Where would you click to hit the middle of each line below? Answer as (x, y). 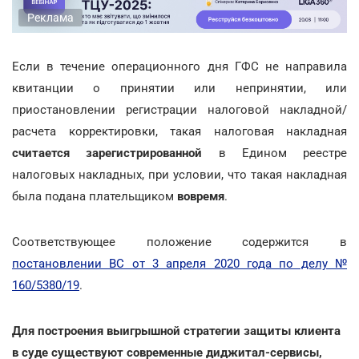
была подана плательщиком (95, 196)
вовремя (201, 196)
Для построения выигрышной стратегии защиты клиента (176, 331)
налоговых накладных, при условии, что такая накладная (179, 174)
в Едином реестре (274, 153)
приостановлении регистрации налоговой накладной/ (179, 109)
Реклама (50, 17)
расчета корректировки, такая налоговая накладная (179, 131)
